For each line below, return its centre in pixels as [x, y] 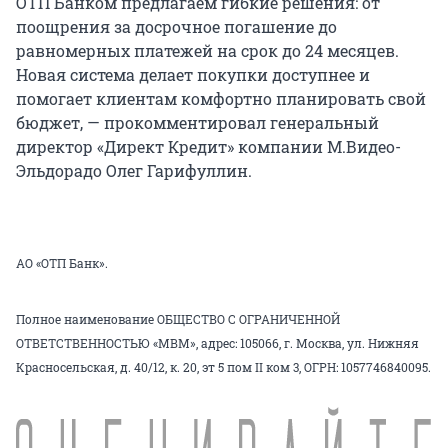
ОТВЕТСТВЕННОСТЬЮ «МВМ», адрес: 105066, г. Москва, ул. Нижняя [217, 343]
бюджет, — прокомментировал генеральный [197, 123]
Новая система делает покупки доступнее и [193, 75]
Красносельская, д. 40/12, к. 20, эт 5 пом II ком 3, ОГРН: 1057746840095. [223, 367]
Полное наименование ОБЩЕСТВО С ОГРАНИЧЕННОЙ [178, 319]
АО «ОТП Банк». [62, 263]
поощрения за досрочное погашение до [176, 27]
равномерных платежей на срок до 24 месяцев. [207, 51]
